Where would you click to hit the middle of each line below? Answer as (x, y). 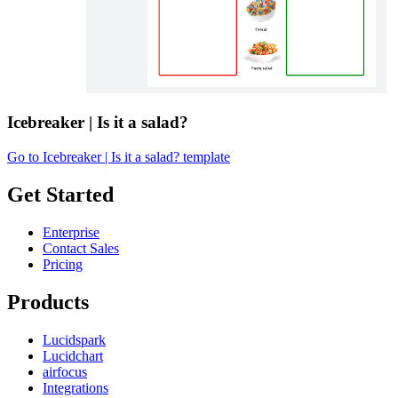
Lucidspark (74, 339)
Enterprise (71, 232)
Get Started (60, 194)
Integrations (76, 387)
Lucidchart (73, 355)
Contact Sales (81, 248)
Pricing (63, 264)
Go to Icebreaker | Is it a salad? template (119, 157)
